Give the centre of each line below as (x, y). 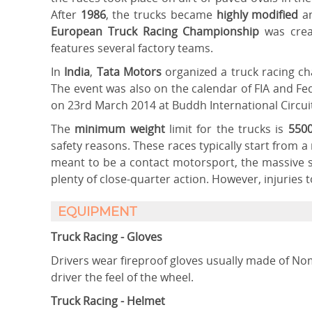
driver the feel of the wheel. (122, 277)
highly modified (257, 15)
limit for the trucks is (226, 129)
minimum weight (118, 129)
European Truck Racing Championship (155, 31)
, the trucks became (159, 15)
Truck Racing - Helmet (108, 301)
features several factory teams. (135, 48)
